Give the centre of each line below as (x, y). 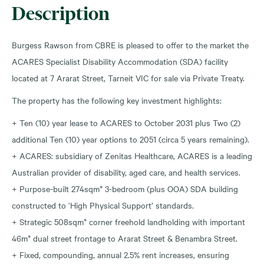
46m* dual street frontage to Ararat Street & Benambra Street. (125, 238)
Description (61, 13)
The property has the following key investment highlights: (117, 100)
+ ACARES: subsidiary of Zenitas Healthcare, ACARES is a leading (132, 155)
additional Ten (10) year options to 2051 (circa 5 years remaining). (131, 139)
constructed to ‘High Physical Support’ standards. (103, 205)
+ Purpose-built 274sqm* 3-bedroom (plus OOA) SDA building (125, 188)
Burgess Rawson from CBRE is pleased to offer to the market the (130, 44)
